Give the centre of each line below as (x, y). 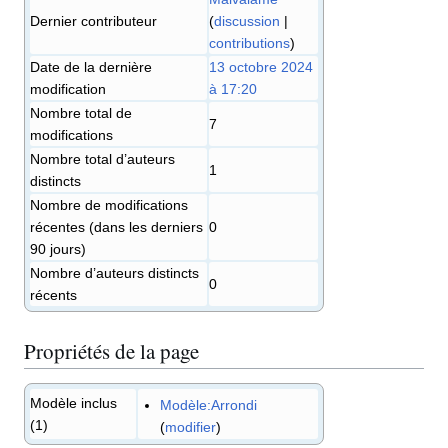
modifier (191, 426)
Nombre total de (81, 113)
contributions (249, 43)
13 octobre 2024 (261, 67)
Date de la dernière (91, 67)
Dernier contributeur (93, 21)
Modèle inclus (73, 403)
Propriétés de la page (111, 350)
